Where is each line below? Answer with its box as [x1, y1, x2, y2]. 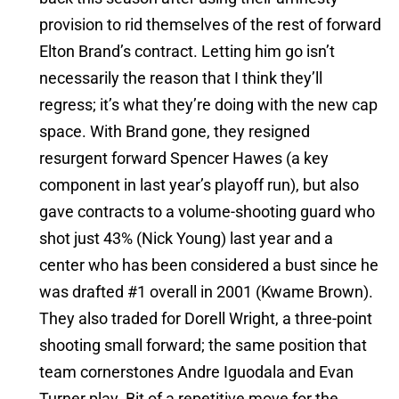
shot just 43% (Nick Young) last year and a [39, 229, 333, 248]
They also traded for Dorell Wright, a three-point [39, 309, 372, 329]
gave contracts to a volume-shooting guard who [39, 202, 375, 222]
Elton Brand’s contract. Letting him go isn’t [39, 42, 335, 61]
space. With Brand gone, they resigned [39, 122, 310, 142]
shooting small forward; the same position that [39, 336, 367, 355]
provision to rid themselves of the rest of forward [39, 15, 381, 35]
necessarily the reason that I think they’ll [39, 69, 322, 88]
